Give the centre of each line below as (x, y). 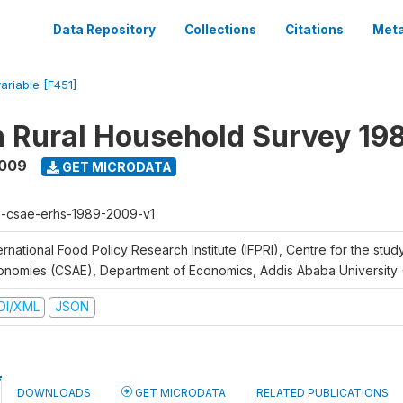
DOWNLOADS (54, 392)
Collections (220, 30)
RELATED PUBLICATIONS (322, 392)
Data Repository (104, 30)
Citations (314, 30)
